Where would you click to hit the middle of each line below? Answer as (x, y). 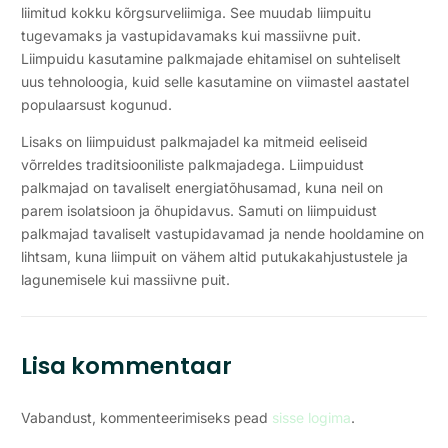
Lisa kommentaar (127, 365)
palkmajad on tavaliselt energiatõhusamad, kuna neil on (202, 187)
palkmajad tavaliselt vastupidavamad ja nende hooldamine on (223, 233)
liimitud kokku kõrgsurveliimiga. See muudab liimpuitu (196, 12)
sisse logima (312, 417)
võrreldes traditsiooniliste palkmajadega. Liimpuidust (193, 164)
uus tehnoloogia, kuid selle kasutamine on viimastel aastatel (215, 81)
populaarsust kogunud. (97, 104)
